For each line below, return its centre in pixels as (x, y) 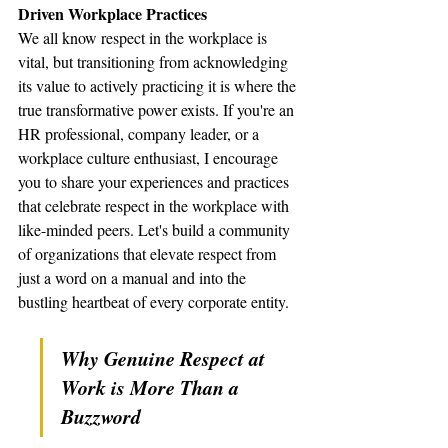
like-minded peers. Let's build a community (156, 229)
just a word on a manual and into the (134, 277)
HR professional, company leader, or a (140, 133)
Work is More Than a (152, 387)
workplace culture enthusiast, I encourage (150, 157)
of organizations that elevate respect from (149, 253)
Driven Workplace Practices (112, 13)
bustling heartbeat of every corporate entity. (153, 301)
